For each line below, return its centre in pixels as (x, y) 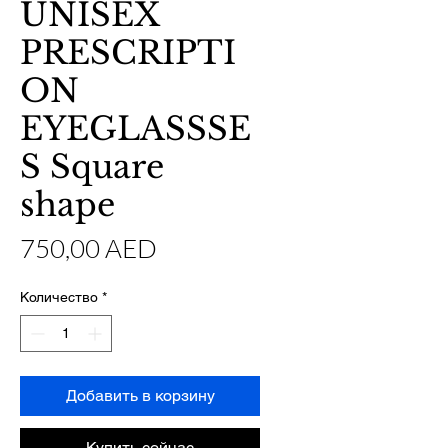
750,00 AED (88, 248)
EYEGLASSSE (135, 129)
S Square (92, 167)
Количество (59, 297)
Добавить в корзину (140, 396)
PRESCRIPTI (128, 53)
